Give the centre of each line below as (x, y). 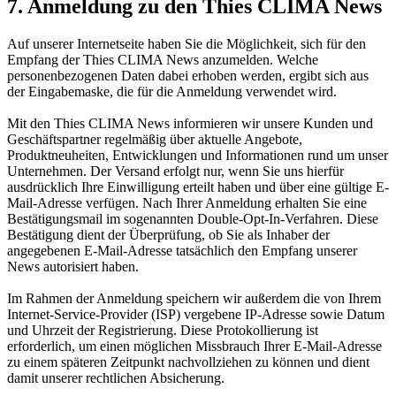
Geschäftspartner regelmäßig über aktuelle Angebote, (155, 140)
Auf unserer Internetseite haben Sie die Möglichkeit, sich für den (187, 44)
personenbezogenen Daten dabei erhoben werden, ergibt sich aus (188, 76)
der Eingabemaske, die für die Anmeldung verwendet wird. (172, 92)
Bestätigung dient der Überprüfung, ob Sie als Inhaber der (168, 235)
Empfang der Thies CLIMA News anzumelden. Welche (163, 60)
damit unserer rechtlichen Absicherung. (116, 378)
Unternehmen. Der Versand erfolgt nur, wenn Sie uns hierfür (175, 171)
